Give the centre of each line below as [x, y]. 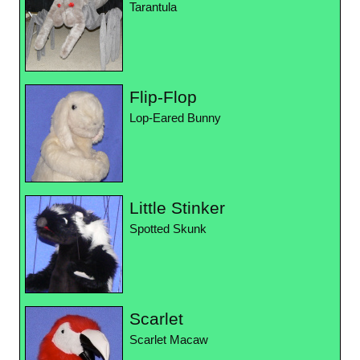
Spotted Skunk [168, 229]
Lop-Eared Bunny [175, 119]
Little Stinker [177, 208]
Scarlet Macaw [169, 340]
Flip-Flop [163, 97]
